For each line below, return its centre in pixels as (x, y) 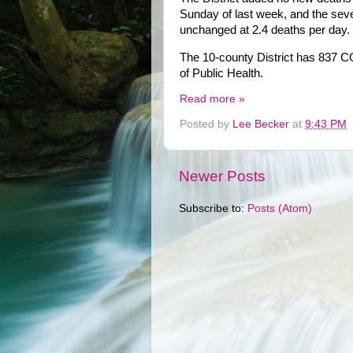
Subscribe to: (213, 208)
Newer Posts (222, 176)
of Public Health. (221, 73)
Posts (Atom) (280, 208)
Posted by (206, 124)
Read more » (212, 99)
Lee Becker (261, 124)
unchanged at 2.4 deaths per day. (265, 30)
